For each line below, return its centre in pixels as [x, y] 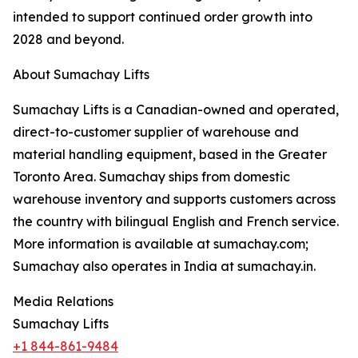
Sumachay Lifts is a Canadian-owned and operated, [176, 110]
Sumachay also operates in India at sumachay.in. [164, 267]
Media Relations [63, 302]
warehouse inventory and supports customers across [174, 199]
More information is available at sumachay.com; [161, 244]
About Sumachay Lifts [81, 75]
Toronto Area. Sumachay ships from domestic [151, 177]
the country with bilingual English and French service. [176, 222]
